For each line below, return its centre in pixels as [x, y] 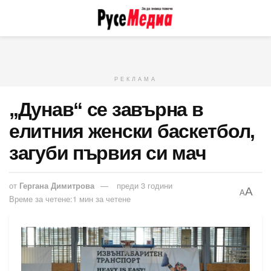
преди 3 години [145, 185]
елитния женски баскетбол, [132, 131]
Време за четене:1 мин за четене [70, 198]
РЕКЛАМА [135, 79]
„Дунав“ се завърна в [106, 109]
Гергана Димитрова [57, 185]
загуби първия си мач [108, 153]
